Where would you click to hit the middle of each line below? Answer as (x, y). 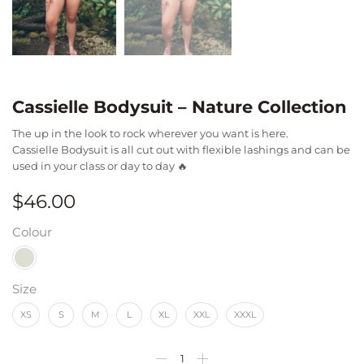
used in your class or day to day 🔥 (100, 166)
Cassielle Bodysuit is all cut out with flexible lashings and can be (181, 150)
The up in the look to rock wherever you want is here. (150, 134)
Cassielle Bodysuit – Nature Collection (180, 107)
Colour (32, 233)
